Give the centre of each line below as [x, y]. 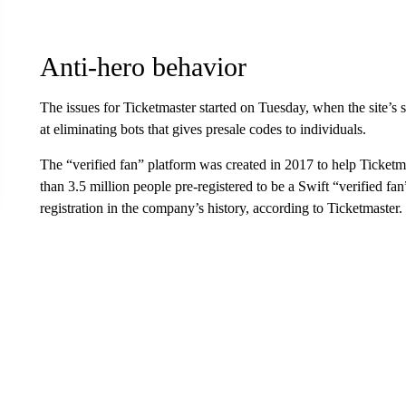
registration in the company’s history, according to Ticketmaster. [221, 208]
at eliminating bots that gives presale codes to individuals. [203, 129]
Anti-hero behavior [143, 67]
